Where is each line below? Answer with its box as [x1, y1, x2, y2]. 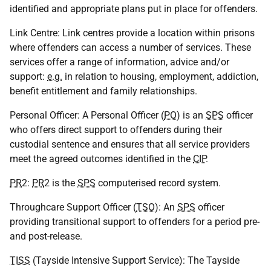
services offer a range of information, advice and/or [10, 56, 229, 68]
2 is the [44, 177, 77, 189]
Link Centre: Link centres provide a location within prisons [10, 27, 255, 39]
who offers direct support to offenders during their [10, 124, 222, 135]
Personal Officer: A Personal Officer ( [10, 109, 164, 121]
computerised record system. [96, 177, 221, 189]
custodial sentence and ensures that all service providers [10, 139, 250, 150]
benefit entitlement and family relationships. [10, 85, 197, 97]
